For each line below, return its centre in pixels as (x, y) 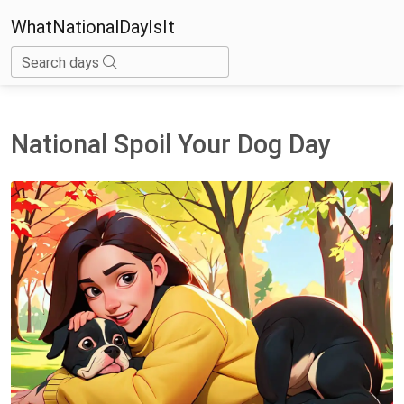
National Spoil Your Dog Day (171, 144)
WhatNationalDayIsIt (93, 27)
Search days (62, 62)
